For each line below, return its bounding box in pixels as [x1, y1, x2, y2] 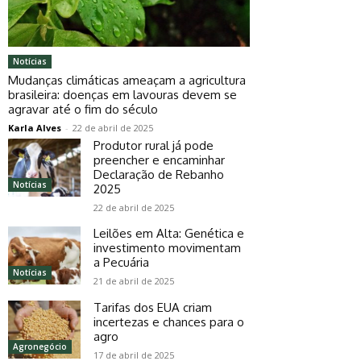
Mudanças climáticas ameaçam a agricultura [8, 72, 246, 88]
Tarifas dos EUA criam [93, 299, 212, 315]
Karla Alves [8, 121, 61, 134]
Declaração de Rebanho [93, 166, 224, 182]
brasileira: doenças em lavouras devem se [8, 86, 237, 102]
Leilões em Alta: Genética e [93, 225, 244, 241]
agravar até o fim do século [8, 101, 158, 117]
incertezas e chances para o [93, 313, 244, 330]
